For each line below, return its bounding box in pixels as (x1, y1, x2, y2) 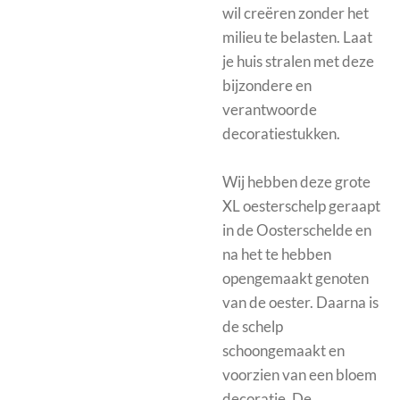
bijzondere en (222, 76, 312, 96)
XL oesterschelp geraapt (222, 196, 380, 216)
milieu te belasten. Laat (222, 28, 372, 47)
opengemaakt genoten (222, 269, 369, 288)
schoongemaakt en (222, 341, 345, 361)
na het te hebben (222, 245, 331, 264)
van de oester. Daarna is (222, 293, 379, 312)
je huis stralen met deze (222, 52, 374, 71)
